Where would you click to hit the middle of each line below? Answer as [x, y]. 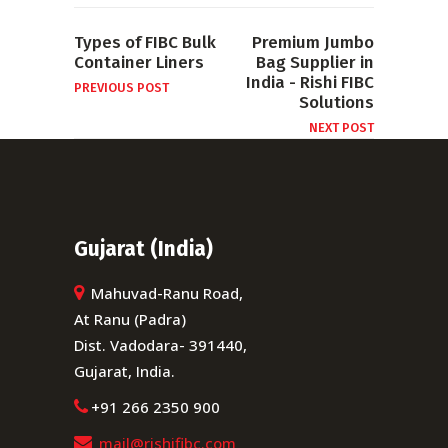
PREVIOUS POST [121, 87]
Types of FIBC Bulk [145, 42]
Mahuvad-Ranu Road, [165, 293]
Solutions [336, 102]
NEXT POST [341, 127]
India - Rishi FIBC [310, 82]
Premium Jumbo [313, 42]
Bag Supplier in [315, 62]
